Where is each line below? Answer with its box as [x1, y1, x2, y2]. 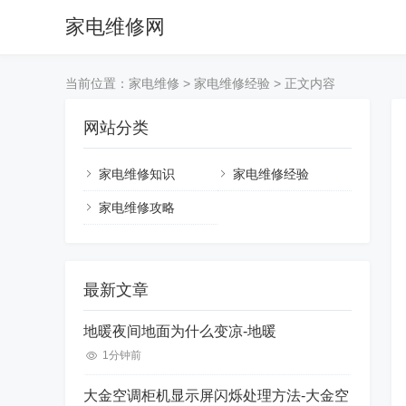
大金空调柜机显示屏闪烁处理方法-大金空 [83, 388, 349, 403]
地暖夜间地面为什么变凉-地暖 [83, 324, 276, 339]
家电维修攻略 [99, 200, 175, 215]
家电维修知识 [99, 167, 175, 181]
